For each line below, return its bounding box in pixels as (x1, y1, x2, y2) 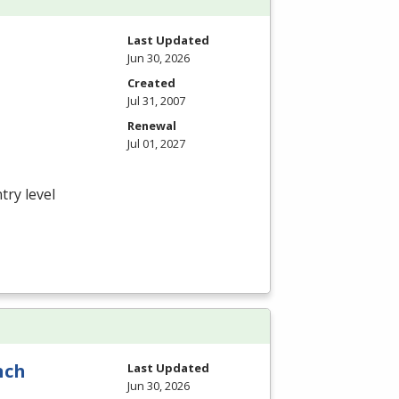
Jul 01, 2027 (127, 134, 185, 151)
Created (127, 74, 175, 91)
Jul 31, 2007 (127, 92, 185, 109)
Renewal (127, 117, 176, 134)
